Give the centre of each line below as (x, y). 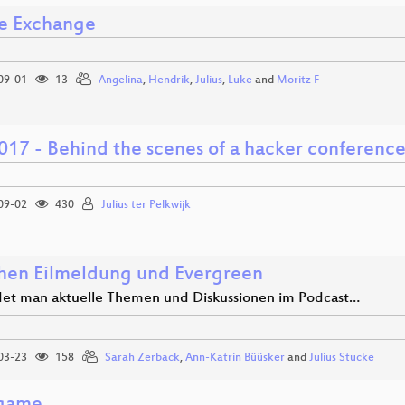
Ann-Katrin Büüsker (235, 358)
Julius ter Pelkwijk (146, 206)
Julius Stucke (342, 358)
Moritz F (298, 81)
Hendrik (169, 81)
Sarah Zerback (142, 358)
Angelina (121, 81)
